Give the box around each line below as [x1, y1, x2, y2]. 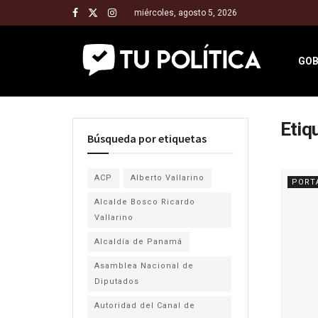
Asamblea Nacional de [94, 261, 194, 270]
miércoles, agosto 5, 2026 [134, 8, 237, 18]
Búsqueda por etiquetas [87, 131, 207, 146]
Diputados [94, 277, 139, 286]
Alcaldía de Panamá [94, 237, 182, 246]
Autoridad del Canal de [94, 301, 195, 310]
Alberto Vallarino [131, 173, 204, 182]
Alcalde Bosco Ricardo [94, 197, 195, 207]
